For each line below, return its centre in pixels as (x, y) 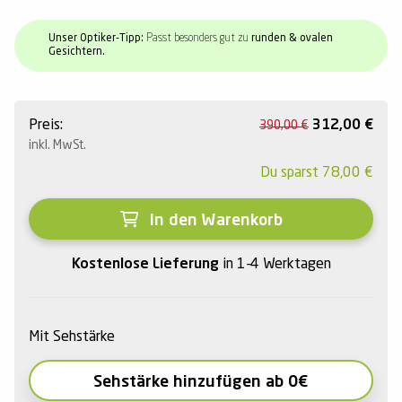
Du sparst (291, 174)
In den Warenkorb (214, 221)
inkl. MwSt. (57, 146)
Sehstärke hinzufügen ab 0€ (201, 383)
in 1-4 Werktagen (276, 265)
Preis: (46, 126)
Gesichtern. (77, 52)
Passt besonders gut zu (197, 39)
